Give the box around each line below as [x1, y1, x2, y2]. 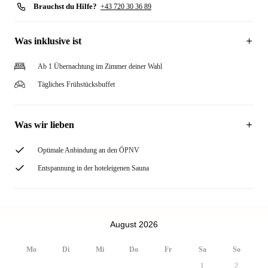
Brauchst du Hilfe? [33, 2, 97, 11]
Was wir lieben [14, 120, 74, 130]
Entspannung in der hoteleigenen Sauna [38, 164, 149, 172]
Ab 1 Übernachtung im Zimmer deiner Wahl [38, 62, 162, 71]
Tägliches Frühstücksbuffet [38, 80, 115, 89]
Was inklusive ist [14, 36, 81, 46]
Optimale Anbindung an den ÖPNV [38, 146, 139, 154]
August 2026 [110, 219, 158, 229]
